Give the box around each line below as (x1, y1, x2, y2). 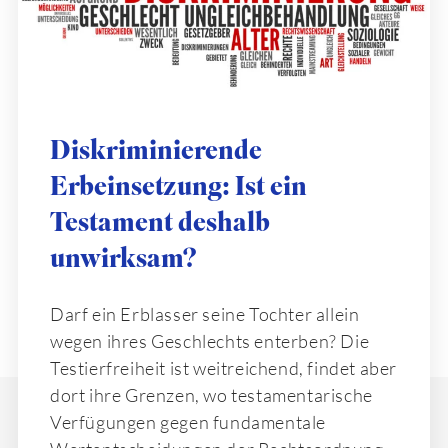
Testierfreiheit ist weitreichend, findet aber (50, 356, 398, 379)
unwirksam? (50, 241, 197, 273)
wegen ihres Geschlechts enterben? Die (50, 329, 370, 352)
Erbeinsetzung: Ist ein (50, 169, 307, 201)
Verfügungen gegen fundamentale (50, 410, 327, 433)
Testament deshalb (50, 205, 270, 237)
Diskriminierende (50, 133, 262, 165)
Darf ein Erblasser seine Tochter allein (50, 302, 360, 325)
